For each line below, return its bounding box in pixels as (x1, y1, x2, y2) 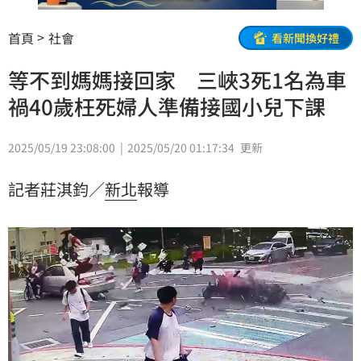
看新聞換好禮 (272, 29, 339, 46)
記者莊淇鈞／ (8, 177, 105, 201)
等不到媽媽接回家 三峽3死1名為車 (8, 64, 346, 95)
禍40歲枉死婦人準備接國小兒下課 (8, 91, 326, 122)
